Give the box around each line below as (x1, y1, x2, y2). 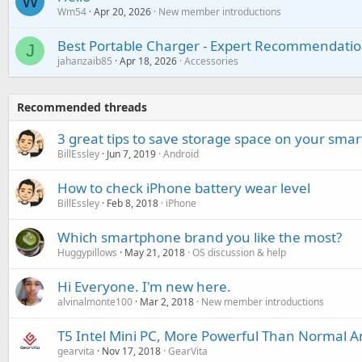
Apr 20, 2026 (94, 5, 151, 19)
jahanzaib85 (57, 54, 112, 69)
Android (163, 147, 199, 162)
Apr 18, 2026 (120, 54, 177, 69)
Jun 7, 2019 (107, 147, 156, 162)
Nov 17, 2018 (102, 344, 161, 359)
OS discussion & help (192, 246, 286, 260)
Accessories (184, 54, 238, 69)
